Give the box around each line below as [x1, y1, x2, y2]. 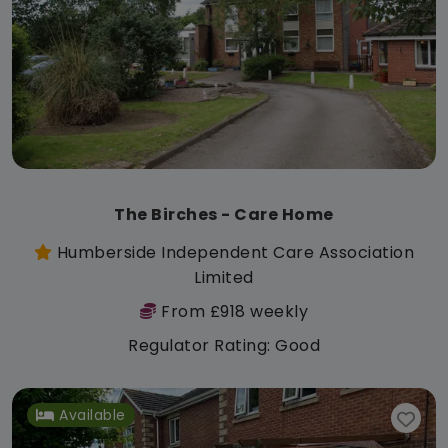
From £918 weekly [156, 300, 308, 324]
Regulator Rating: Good [128, 334, 320, 358]
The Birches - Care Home [114, 203, 334, 227]
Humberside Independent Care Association [52, 241, 415, 265]
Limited [194, 266, 254, 290]
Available [59, 405, 126, 426]
